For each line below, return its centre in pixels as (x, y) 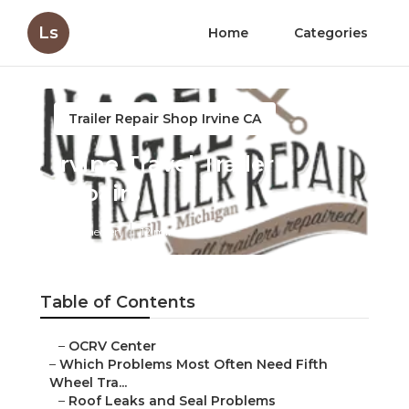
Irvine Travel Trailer (164, 164)
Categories (331, 33)
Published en (88, 232)
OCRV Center (112, 346)
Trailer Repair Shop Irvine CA (165, 119)
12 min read (171, 232)
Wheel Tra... (88, 383)
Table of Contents (118, 303)
